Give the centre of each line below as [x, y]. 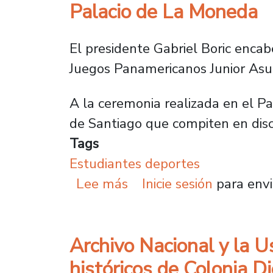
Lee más [102, 184]
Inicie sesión [177, 184]
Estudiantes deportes [135, 164]
